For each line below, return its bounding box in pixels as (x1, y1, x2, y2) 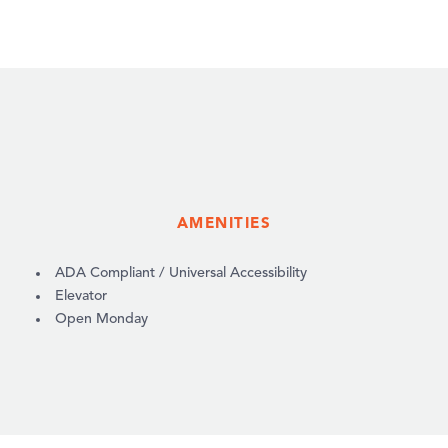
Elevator (55, 288, 108, 303)
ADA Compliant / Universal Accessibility (55, 265, 308, 280)
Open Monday (55, 311, 149, 326)
